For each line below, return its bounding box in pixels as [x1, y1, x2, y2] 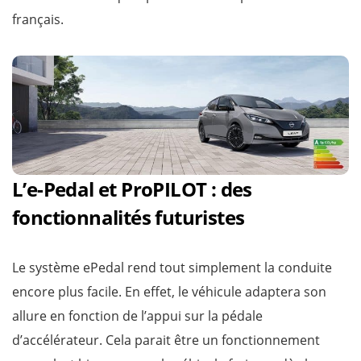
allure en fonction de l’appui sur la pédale [12, 307, 263, 326]
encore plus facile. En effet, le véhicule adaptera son [12, 283, 326, 301]
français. [12, 10, 64, 29]
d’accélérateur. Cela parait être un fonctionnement [12, 331, 320, 350]
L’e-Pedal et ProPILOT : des [12, 176, 252, 203]
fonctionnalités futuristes [12, 204, 245, 231]
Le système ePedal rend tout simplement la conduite [12, 259, 332, 277]
